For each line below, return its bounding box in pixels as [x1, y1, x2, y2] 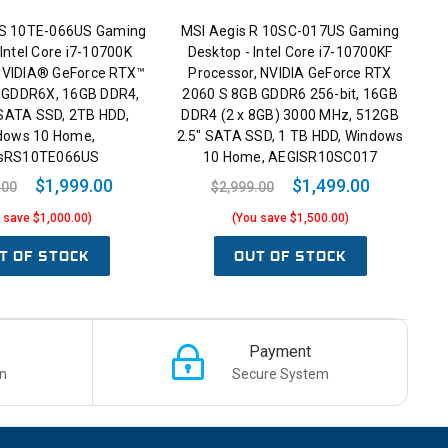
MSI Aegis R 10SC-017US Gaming [180, 23, 400, 40]
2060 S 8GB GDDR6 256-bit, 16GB [182, 86, 398, 103]
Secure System [231, 365, 329, 382]
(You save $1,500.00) [231, 211, 349, 226]
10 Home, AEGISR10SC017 [202, 149, 378, 166]
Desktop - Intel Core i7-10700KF [187, 44, 393, 61]
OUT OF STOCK [233, 246, 347, 267]
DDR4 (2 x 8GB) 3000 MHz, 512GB [181, 107, 399, 124]
